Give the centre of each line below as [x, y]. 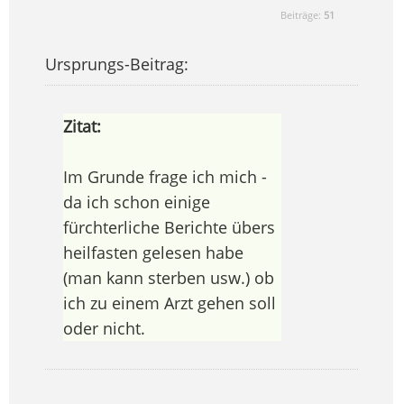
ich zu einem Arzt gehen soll [169, 303]
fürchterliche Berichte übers [169, 228]
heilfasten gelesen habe [153, 253]
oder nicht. [104, 329]
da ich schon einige [136, 202]
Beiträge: [303, 15]
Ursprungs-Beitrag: [116, 64]
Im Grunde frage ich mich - [165, 177]
